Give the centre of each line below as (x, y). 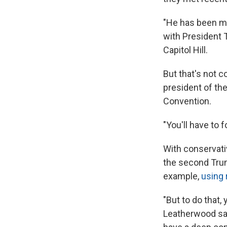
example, (182, 176)
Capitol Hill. (185, 50)
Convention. (187, 101)
